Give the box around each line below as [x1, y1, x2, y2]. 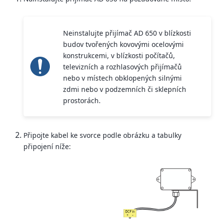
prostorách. [63, 95, 101, 105]
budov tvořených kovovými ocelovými [63, 39, 184, 49]
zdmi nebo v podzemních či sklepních [63, 84, 187, 94]
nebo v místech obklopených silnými [63, 73, 182, 83]
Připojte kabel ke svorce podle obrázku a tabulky [23, 131, 181, 140]
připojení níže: [23, 142, 71, 152]
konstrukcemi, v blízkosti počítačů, [63, 50, 175, 60]
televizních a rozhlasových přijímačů [63, 62, 182, 71]
